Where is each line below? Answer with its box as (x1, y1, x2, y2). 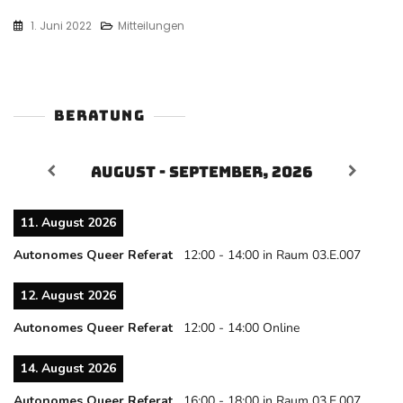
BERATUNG (54, 106, 145, 126)
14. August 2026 (21, 360, 116, 378)
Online (263, 319, 300, 337)
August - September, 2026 (91, 162, 313, 183)
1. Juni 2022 (31, 18, 92, 34)
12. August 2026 (21, 287, 116, 305)
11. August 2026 (21, 214, 116, 232)
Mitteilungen (118, 18, 184, 34)
